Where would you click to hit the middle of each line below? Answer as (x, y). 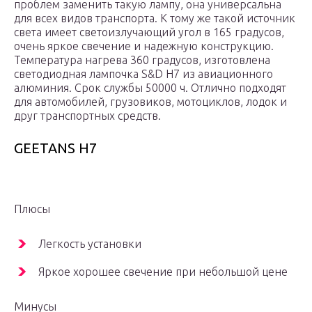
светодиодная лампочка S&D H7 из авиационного (143, 74)
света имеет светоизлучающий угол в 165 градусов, (149, 32)
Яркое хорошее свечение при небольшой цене (163, 272)
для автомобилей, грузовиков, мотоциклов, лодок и (150, 102)
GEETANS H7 (55, 148)
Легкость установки (90, 244)
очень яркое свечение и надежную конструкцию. (144, 46)
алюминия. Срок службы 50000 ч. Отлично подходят (150, 88)
